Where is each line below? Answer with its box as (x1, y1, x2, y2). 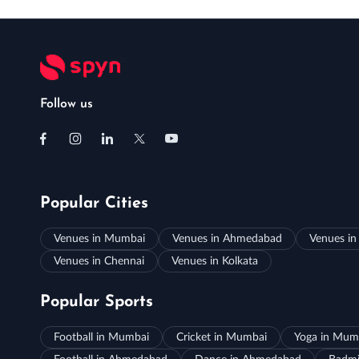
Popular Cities (39, 196, 148, 212)
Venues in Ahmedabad (171, 233, 282, 245)
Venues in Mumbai (53, 233, 145, 245)
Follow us (39, 98, 93, 111)
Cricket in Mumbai (175, 332, 267, 344)
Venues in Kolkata (171, 256, 258, 268)
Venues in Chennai (53, 256, 144, 268)
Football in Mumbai (53, 332, 149, 344)
